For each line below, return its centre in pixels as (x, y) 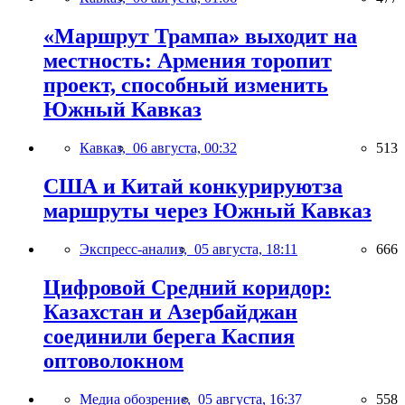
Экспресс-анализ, (137, 249)
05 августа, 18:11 (246, 249)
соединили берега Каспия (169, 336)
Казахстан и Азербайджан (170, 311)
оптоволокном (113, 360)
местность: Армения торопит (188, 61)
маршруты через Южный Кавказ (207, 211)
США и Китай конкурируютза (193, 187)
